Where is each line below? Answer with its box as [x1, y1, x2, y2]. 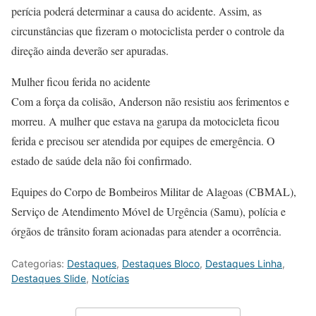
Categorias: [11, 257, 67, 269]
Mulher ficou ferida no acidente [11, 73, 150, 89]
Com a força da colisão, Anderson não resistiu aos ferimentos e [11, 93, 289, 109]
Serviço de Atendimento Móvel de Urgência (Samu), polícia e [11, 203, 286, 219]
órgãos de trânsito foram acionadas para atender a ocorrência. [11, 223, 281, 238]
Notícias [92, 272, 129, 284]
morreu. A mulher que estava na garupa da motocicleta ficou [11, 113, 279, 128]
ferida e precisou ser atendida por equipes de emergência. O [11, 133, 275, 148]
